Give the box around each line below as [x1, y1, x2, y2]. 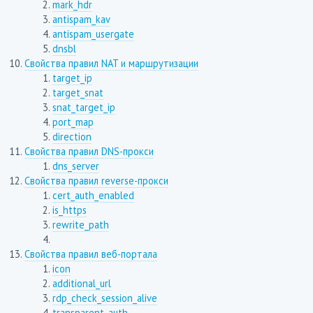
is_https [52, 203, 87, 217]
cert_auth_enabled [52, 189, 134, 203]
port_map [52, 115, 94, 129]
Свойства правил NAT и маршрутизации [24, 57, 198, 71]
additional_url [52, 277, 111, 291]
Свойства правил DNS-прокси [24, 145, 154, 159]
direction [52, 130, 92, 144]
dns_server [52, 159, 99, 173]
